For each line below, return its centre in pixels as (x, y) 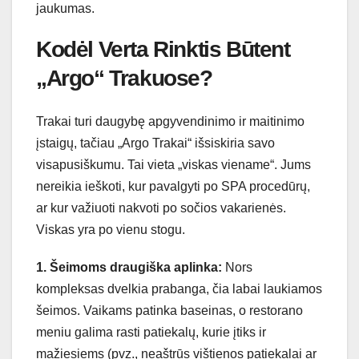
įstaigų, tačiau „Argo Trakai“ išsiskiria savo (155, 143)
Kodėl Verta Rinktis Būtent (163, 49)
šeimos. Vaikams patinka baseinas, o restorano (169, 311)
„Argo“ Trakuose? (124, 78)
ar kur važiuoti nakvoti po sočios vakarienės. (161, 208)
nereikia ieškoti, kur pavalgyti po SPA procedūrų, (173, 187)
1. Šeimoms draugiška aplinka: (129, 268)
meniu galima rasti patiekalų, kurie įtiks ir (151, 333)
